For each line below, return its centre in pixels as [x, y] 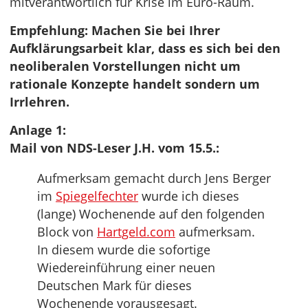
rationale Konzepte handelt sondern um [135, 84]
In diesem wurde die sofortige [124, 250]
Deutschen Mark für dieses [114, 285]
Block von [67, 232]
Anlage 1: [38, 130]
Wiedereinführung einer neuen [126, 267]
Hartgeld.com [136, 232]
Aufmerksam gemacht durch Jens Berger [154, 178]
